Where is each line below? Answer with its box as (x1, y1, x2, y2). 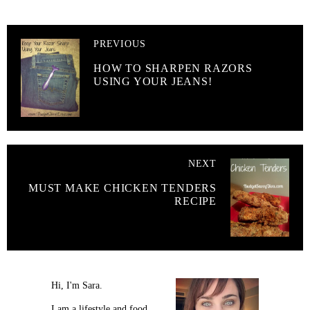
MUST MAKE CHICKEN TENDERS (28, 182, 217, 194)
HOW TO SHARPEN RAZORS (93, 62, 253, 75)
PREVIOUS (93, 39, 146, 50)
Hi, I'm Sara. (51, 280, 102, 291)
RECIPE (174, 195, 217, 208)
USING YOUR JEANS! (93, 75, 212, 88)
